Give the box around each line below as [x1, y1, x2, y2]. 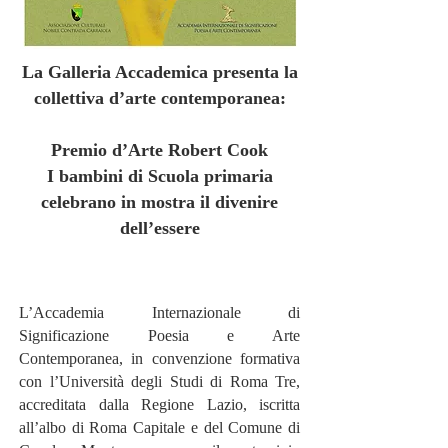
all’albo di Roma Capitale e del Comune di [19, 419, 300, 436]
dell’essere [119, 218, 200, 238]
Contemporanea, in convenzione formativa [19, 350, 300, 367]
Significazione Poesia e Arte [19, 327, 300, 344]
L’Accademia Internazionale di [19, 304, 300, 321]
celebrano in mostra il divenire [41, 192, 278, 212]
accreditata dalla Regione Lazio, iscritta [19, 396, 300, 413]
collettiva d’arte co [33, 88, 178, 108]
